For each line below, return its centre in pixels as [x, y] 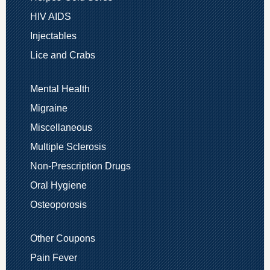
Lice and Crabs [62, 55]
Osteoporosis [58, 205]
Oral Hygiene [58, 186]
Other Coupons [62, 239]
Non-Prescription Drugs [80, 166]
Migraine [49, 108]
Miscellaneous [61, 128]
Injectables [53, 36]
